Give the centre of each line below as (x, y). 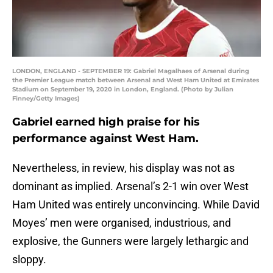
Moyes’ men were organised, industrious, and (122, 223)
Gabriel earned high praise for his (106, 122)
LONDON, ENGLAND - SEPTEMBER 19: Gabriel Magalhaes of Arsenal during (131, 71)
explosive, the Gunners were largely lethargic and (130, 241)
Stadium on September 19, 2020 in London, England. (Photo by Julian (123, 90)
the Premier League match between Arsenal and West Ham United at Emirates (136, 80)
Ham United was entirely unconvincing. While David (136, 205)
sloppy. (29, 260)
